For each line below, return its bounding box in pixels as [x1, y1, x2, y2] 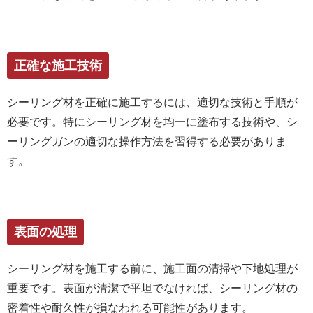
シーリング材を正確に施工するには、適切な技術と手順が [7, 96, 298, 108]
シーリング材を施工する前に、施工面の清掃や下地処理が [7, 262, 298, 275]
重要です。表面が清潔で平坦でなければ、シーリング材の [7, 282, 298, 294]
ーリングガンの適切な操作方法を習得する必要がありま [7, 135, 286, 147]
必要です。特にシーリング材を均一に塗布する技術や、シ [7, 115, 298, 128]
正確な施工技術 [14, 58, 102, 73]
